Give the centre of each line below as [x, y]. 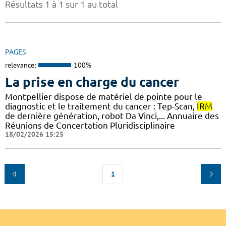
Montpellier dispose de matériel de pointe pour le [104, 96]
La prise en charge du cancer [92, 82]
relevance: [20, 65]
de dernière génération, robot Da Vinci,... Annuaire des [112, 116]
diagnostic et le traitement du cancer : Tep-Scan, [101, 106]
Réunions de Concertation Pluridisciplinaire [90, 125]
